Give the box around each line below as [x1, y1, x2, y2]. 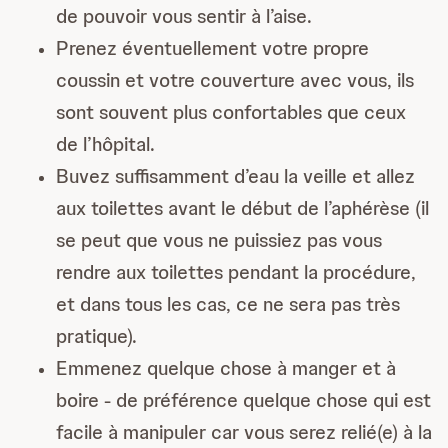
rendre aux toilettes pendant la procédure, [56, 259, 416, 286]
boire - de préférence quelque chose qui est [56, 387, 431, 414]
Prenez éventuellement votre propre [56, 35, 369, 62]
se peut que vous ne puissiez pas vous [56, 227, 382, 254]
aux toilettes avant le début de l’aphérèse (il [56, 195, 429, 222]
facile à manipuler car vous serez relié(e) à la [56, 419, 432, 446]
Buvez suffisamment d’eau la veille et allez [56, 163, 415, 190]
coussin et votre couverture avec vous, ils [56, 67, 414, 94]
